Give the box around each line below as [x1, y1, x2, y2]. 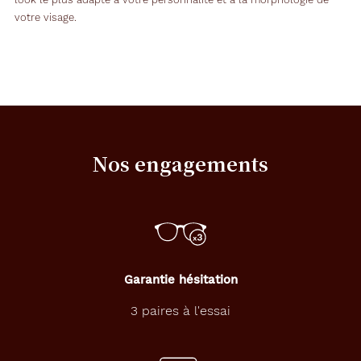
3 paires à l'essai [131, 303, 230, 319]
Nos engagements [93, 150, 268, 178]
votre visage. [15, 11, 77, 24]
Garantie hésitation [123, 272, 238, 288]
